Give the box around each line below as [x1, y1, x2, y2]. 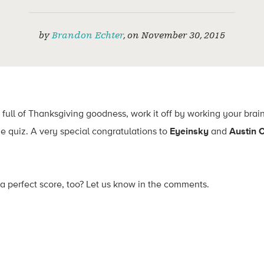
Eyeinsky [170, 126, 209, 137]
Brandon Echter [52, 30, 123, 41]
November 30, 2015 [141, 30, 225, 41]
